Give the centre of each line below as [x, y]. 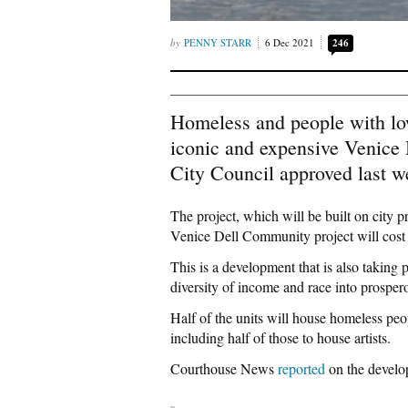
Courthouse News [222, 368]
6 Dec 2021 [290, 42]
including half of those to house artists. [280, 337]
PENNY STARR [218, 42]
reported [300, 368]
